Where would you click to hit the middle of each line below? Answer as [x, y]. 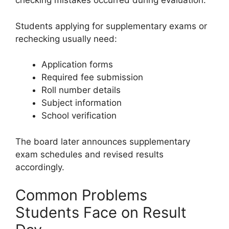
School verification [79, 116]
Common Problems [81, 195]
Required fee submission [92, 77]
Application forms [77, 65]
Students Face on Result [101, 213]
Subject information [82, 103]
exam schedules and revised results [89, 154]
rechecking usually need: [66, 39]
